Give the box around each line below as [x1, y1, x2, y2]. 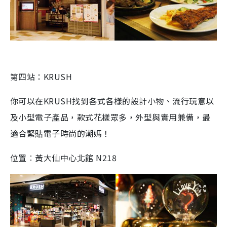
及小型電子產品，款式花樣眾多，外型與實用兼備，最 [10, 111, 211, 123]
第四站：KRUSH [10, 70, 72, 83]
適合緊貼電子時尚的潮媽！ [10, 127, 110, 139]
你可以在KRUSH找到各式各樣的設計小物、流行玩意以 [10, 95, 214, 107]
